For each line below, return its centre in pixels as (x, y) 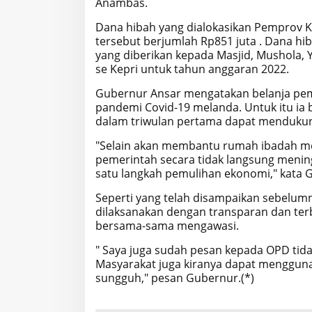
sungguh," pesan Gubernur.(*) (175, 278)
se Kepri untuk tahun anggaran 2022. (194, 69)
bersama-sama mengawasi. (169, 226)
